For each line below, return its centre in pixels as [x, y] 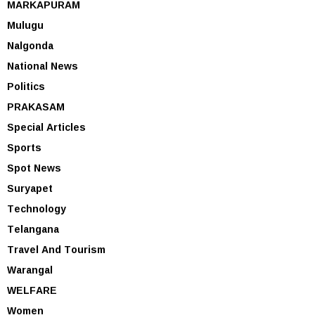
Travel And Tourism [56, 249]
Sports [24, 147]
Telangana [33, 229]
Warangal [30, 269]
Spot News [34, 167]
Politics [26, 86]
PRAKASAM [36, 106]
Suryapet [30, 188]
